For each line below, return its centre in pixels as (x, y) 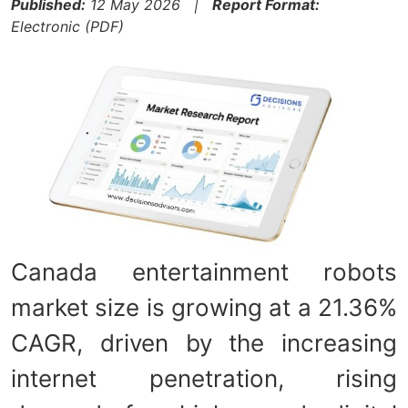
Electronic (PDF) (67, 26)
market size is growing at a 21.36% (204, 307)
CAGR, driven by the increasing (204, 342)
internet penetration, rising (204, 378)
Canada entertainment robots (204, 271)
